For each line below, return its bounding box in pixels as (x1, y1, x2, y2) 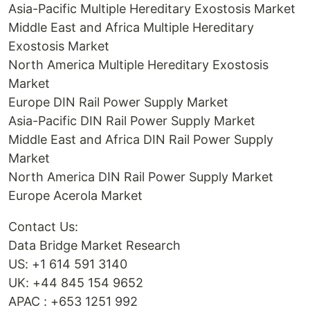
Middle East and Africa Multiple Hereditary (8, 20, 254, 35)
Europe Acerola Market (8, 188, 143, 203)
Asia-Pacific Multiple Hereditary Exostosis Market (8, 1, 295, 16)
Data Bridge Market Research (8, 238, 181, 253)
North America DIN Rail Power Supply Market (8, 170, 273, 184)
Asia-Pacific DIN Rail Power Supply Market (8, 113, 255, 128)
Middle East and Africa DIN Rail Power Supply (8, 132, 273, 147)
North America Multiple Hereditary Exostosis (8, 57, 268, 72)
